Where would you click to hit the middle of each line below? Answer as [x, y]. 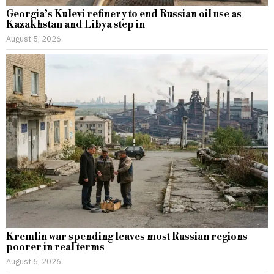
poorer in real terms [55, 247]
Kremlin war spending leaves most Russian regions [127, 237]
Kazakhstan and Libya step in [76, 25]
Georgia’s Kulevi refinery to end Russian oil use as [124, 14]
